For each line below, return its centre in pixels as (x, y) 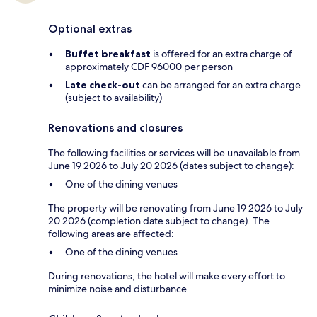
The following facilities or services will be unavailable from (174, 152)
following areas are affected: (111, 233)
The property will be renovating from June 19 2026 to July (175, 208)
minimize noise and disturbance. (119, 288)
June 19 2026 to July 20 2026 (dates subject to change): (171, 165)
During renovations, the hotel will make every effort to (167, 276)
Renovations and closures (115, 127)
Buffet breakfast (108, 53)
